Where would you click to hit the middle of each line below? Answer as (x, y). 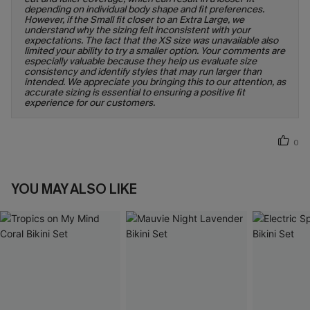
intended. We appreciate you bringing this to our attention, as (155, 82)
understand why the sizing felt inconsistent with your (137, 30)
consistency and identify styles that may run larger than (143, 72)
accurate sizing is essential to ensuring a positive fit (135, 93)
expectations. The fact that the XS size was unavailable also (151, 41)
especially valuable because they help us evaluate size (140, 62)
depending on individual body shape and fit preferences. (144, 10)
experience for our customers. (90, 103)
